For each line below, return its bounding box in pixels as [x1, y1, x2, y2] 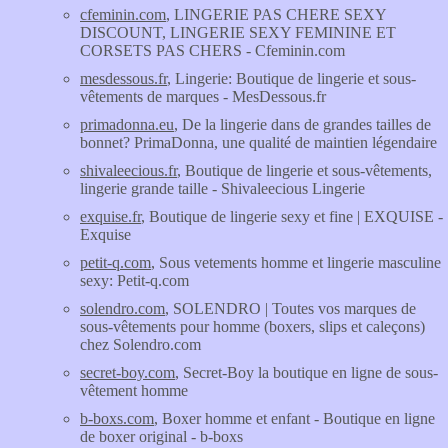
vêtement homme [80, 382, 188, 399]
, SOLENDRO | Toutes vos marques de [165, 300, 416, 317]
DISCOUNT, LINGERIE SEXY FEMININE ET [80, 24, 396, 41]
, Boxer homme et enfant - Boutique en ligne [154, 410, 435, 427]
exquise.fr [80, 208, 141, 225]
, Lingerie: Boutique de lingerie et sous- [167, 70, 416, 87]
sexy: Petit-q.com [80, 272, 189, 289]
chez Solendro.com [80, 336, 201, 353]
